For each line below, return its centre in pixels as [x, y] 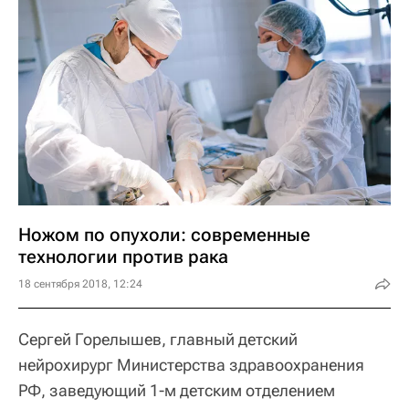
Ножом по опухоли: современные [164, 234]
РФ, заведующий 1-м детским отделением [177, 390]
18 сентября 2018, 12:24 [80, 283]
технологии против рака [123, 256]
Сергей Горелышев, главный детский [158, 339]
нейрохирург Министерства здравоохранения [191, 364]
